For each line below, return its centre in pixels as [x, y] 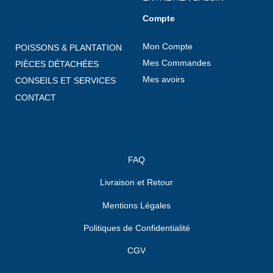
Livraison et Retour [136, 183]
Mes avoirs [164, 80]
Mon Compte [168, 47]
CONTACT [36, 98]
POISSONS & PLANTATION [69, 48]
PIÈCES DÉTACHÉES [57, 64]
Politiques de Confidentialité [136, 228]
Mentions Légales [136, 205]
